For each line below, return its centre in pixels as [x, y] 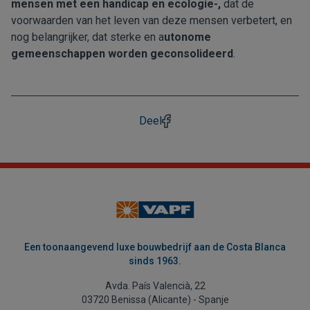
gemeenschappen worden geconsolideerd [122, 54]
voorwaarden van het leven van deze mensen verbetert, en [152, 20]
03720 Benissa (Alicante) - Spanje [155, 300]
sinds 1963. [155, 261]
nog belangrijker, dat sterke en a [88, 37]
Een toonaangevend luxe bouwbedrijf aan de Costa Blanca [155, 247]
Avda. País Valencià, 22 [155, 286]
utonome [188, 37]
